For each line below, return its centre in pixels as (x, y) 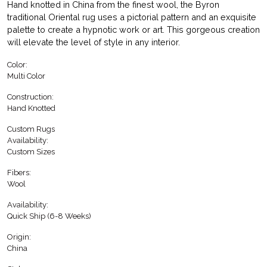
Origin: (19, 237)
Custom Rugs (31, 129)
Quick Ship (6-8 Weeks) (49, 216)
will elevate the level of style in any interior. (94, 42)
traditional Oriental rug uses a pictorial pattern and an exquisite (132, 17)
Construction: (30, 97)
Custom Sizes (31, 152)
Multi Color (26, 76)
